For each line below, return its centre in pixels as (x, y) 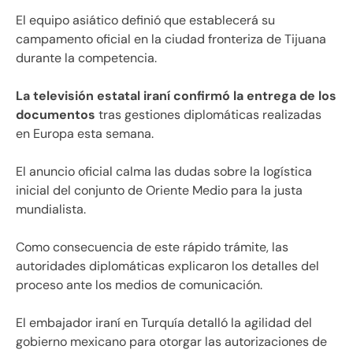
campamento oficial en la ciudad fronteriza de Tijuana (171, 39)
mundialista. (51, 210)
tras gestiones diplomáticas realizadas (208, 115)
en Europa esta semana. (85, 134)
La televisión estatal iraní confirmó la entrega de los (176, 96)
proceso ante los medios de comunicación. (139, 285)
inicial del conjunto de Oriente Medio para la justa (159, 191)
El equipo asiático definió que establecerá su (145, 20)
